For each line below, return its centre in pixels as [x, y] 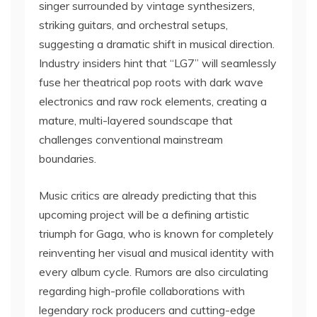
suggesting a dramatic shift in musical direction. [157, 44]
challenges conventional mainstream [131, 139]
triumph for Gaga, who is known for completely [156, 233]
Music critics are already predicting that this [148, 195]
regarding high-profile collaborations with [142, 290]
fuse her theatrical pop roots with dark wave [151, 82]
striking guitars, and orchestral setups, [133, 24]
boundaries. [68, 158]
